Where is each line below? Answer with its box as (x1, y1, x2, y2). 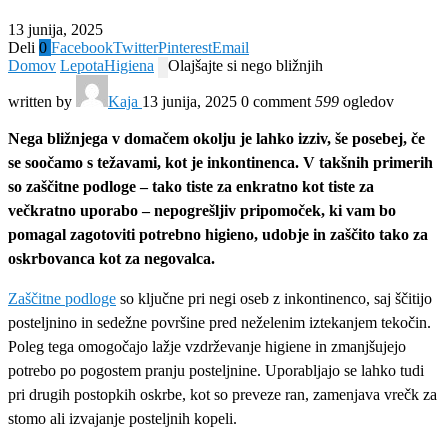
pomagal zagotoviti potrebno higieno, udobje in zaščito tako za (8, 225, 428, 243)
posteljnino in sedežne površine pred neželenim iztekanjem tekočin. (8, 313, 431, 331)
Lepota (60, 56, 104, 74)
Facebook (51, 38, 113, 56)
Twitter (113, 38, 158, 56)
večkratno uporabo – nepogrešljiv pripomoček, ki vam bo (8, 201, 396, 219)
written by (8, 92, 76, 110)
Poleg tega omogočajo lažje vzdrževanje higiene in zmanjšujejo (8, 337, 406, 355)
